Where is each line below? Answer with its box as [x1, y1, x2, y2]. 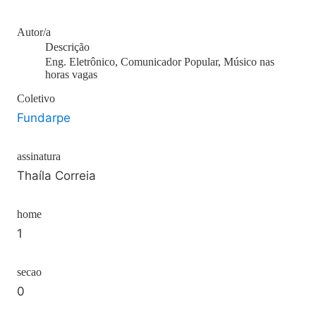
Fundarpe [17, 111, 71, 125]
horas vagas [45, 68, 97, 80]
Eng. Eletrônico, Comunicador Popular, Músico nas [45, 56, 274, 68]
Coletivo [17, 92, 55, 104]
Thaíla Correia [17, 169, 96, 183]
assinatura [17, 150, 61, 162]
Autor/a [17, 26, 51, 38]
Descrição [45, 41, 90, 53]
